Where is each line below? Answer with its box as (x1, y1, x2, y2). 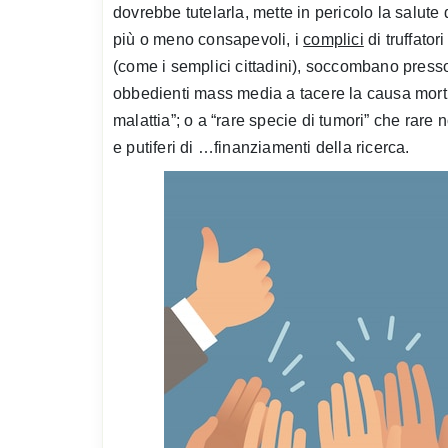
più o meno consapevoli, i (113, 30, 304, 48)
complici (303, 30, 364, 48)
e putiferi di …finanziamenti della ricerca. (113, 138, 410, 156)
